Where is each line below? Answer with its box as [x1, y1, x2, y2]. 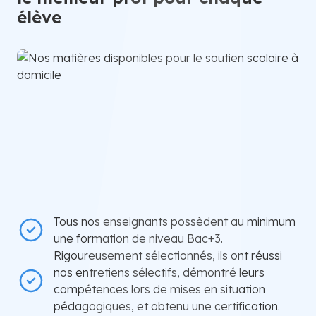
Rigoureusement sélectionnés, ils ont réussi [54, 248, 282, 262]
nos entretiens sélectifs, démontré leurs [54, 265, 265, 279]
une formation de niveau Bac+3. [54, 231, 223, 245]
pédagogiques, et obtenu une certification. [54, 298, 280, 313]
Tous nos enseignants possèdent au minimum [54, 214, 296, 229]
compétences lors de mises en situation [54, 281, 265, 296]
